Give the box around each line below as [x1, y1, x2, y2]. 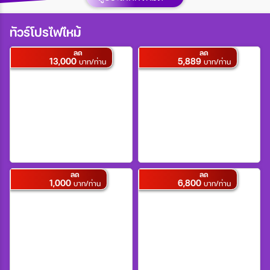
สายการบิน [20, 56, 66, 71]
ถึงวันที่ [20, 139, 49, 154]
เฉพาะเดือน [20, 189, 66, 203]
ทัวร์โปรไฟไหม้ [10, 23, 81, 40]
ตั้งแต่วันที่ [20, 98, 61, 113]
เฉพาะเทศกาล [20, 231, 77, 245]
